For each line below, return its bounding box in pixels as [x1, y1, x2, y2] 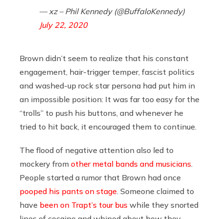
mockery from [20, 158, 71, 169]
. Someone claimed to [117, 186, 194, 196]
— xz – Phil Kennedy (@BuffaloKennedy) [39, 6, 185, 16]
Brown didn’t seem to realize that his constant [20, 53, 189, 63]
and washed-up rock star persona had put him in [20, 80, 195, 90]
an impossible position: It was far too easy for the [20, 94, 199, 104]
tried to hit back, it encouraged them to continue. [20, 121, 197, 131]
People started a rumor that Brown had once [20, 172, 181, 182]
